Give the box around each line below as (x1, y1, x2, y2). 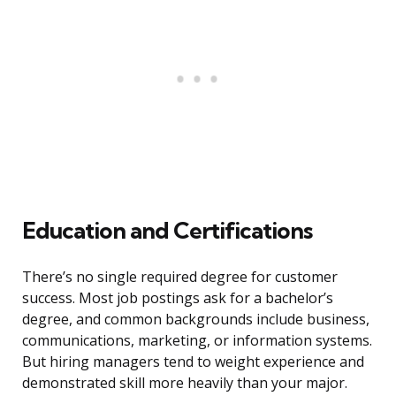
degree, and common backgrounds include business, (22, 309, 369, 330)
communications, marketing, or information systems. (22, 331, 372, 351)
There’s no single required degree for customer (22, 267, 338, 287)
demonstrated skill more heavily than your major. (22, 373, 347, 393)
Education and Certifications (22, 216, 312, 246)
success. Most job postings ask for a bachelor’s (22, 288, 333, 308)
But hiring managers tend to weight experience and (22, 352, 364, 372)
